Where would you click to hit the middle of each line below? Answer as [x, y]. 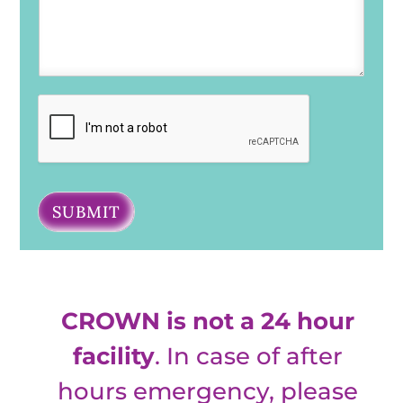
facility [114, 356]
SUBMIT [87, 211]
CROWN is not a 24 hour [208, 321]
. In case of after [249, 356]
